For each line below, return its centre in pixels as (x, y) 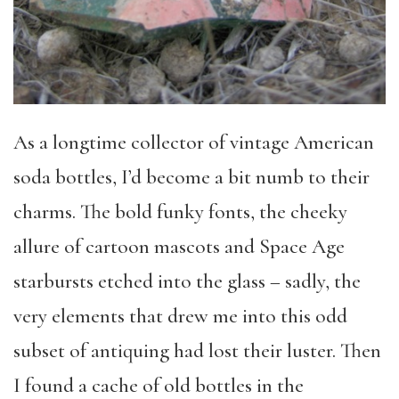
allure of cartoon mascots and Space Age (179, 246)
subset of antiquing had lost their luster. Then (197, 350)
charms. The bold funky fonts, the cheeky (180, 212)
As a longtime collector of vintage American (194, 142)
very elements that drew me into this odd (180, 316)
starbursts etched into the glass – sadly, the (187, 281)
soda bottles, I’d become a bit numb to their (191, 177)
